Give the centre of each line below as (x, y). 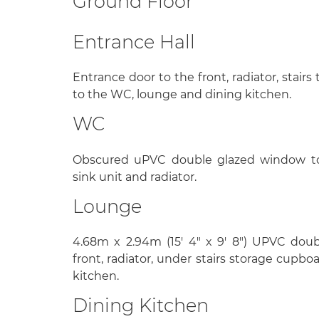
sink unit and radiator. (135, 177)
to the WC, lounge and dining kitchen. (182, 95)
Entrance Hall (134, 42)
